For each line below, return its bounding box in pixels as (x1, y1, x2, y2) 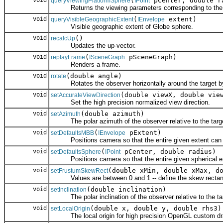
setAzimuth (51, 111, 81, 118)
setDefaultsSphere (51, 148, 101, 156)
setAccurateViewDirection (51, 92, 120, 99)
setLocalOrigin (51, 205, 90, 213)
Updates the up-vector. (51, 42, 136, 50)
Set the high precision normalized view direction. (51, 99, 210, 107)
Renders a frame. (51, 61, 120, 69)
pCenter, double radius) (120, 148, 216, 156)
